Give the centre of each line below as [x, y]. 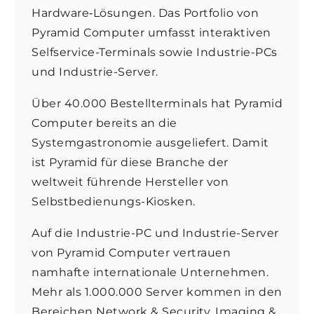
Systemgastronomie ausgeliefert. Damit [150, 143]
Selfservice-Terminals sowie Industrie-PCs [155, 52]
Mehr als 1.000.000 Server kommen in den [157, 292]
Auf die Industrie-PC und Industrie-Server [155, 233]
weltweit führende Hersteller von [130, 182]
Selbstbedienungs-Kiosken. [114, 202]
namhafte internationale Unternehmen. [150, 272]
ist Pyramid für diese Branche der [130, 162]
